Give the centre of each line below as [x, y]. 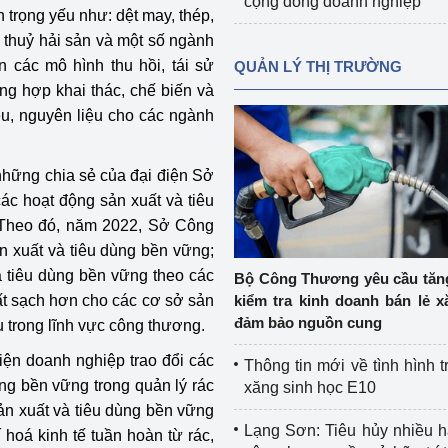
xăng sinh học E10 [309, 387]
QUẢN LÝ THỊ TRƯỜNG [317, 66]
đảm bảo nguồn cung [307, 322]
